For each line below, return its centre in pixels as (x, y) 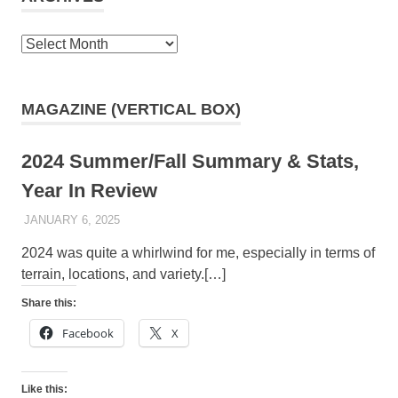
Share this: (49, 302)
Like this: (44, 389)
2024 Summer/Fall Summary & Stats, (190, 162)
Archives (48, 44)
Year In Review (89, 191)
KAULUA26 (149, 219)
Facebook (88, 333)
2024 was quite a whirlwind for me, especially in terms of (198, 252)
